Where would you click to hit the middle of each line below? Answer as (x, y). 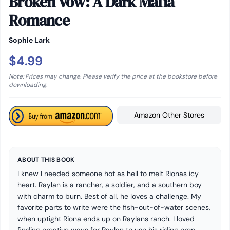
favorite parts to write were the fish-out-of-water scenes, (114, 207)
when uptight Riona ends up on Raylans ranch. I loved (106, 219)
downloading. (28, 85)
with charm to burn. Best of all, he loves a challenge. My (109, 196)
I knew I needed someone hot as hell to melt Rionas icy (108, 174)
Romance (39, 20)
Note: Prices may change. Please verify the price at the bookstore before (113, 76)
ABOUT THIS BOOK (46, 160)
